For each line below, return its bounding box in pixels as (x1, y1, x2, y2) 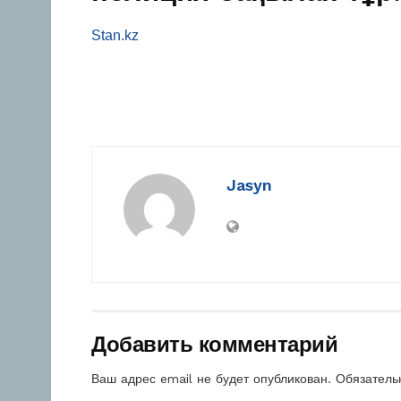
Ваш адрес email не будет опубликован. (91, 371, 331, 387)
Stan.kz (91, 28, 139, 44)
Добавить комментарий (91, 332, 338, 358)
